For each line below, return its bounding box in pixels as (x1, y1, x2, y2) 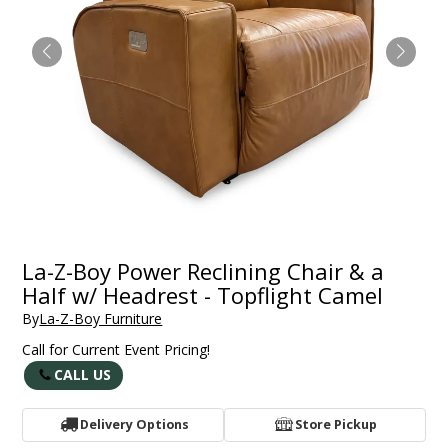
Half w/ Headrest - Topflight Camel (22, 279, 384, 310)
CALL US (54, 365, 112, 385)
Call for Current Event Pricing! (22, 340, 211, 360)
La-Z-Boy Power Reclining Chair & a (22, 255, 385, 286)
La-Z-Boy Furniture (39, 309, 163, 329)
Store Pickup (294, 416, 377, 434)
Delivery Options (79, 416, 189, 434)
